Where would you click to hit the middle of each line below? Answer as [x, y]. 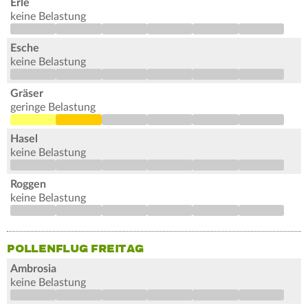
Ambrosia [33, 269]
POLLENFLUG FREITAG [75, 249]
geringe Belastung [53, 108]
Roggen [28, 185]
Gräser [27, 94]
